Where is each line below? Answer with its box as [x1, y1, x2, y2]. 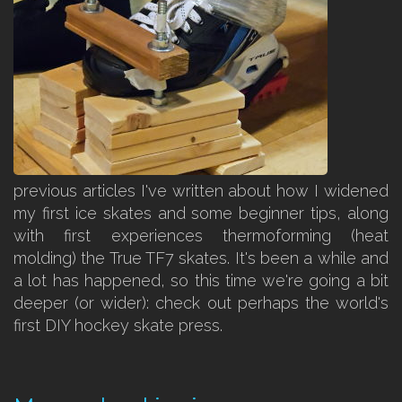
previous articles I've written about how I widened [13, 181, 389, 200]
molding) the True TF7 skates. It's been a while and [13, 249, 389, 267]
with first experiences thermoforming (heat [13, 226, 389, 245]
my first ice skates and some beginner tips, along [13, 204, 389, 223]
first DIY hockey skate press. [13, 316, 223, 335]
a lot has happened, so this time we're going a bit [13, 271, 389, 290]
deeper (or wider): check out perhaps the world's [13, 293, 389, 312]
